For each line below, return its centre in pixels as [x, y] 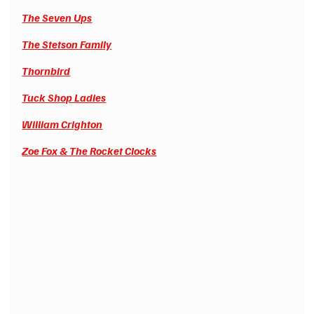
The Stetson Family [67, 44]
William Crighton [62, 124]
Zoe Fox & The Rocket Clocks [89, 150]
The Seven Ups [57, 17]
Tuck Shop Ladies [64, 97]
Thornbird [46, 70]
